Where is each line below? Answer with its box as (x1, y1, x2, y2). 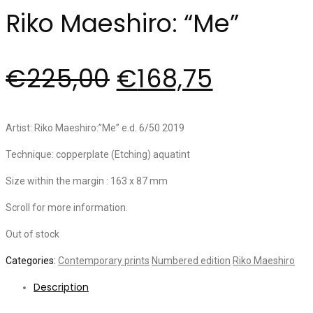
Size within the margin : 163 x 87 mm (6, 175, 168, 187)
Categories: (6, 254, 58, 266)
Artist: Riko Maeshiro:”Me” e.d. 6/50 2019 (6, 122, 184, 133)
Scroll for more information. (6, 201, 128, 213)
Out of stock (6, 228, 59, 240)
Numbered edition (152, 254, 231, 266)
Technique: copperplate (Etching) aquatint (6, 148, 190, 160)
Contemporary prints (58, 254, 150, 266)
